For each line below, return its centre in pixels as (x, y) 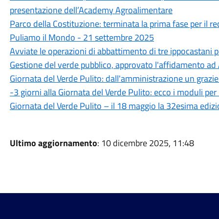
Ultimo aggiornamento (53, 143)
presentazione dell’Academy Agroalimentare (91, 10)
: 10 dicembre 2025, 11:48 (145, 143)
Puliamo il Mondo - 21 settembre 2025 (82, 37)
